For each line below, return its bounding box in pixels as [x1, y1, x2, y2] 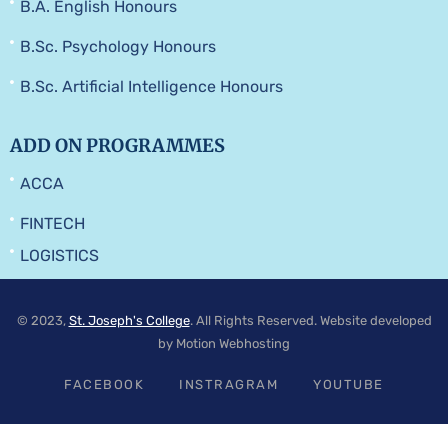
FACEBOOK [64, 376, 145, 392]
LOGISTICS [20, 245, 99, 265]
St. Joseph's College [68, 312, 190, 328]
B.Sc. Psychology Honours [20, 36, 216, 56]
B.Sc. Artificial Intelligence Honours [20, 76, 283, 96]
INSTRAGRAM [179, 376, 279, 392]
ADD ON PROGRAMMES [10, 133, 225, 157]
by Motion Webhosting [158, 335, 290, 351]
